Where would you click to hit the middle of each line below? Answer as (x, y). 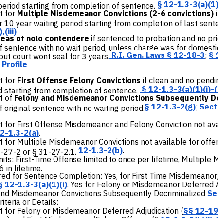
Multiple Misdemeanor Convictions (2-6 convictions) (116, 13)
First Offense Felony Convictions (78, 80)
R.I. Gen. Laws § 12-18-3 (158, 55)
